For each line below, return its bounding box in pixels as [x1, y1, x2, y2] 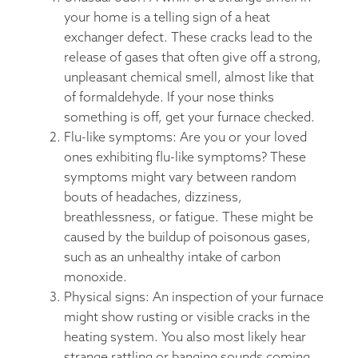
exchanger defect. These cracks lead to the [64, 30, 312, 46]
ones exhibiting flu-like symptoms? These [64, 149, 306, 165]
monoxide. [64, 269, 127, 285]
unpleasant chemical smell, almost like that [64, 70, 314, 86]
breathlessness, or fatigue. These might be [64, 209, 313, 225]
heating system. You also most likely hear [64, 329, 306, 345]
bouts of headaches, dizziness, [64, 189, 242, 205]
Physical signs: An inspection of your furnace [64, 289, 324, 305]
